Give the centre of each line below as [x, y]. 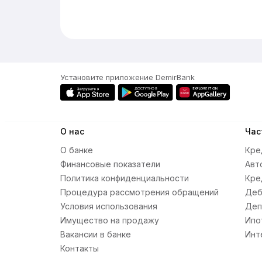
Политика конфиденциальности [125, 178]
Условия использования [109, 206]
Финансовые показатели [110, 164]
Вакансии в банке [96, 234]
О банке [77, 150]
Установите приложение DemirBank [127, 77]
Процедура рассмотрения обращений [139, 192]
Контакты [80, 248]
